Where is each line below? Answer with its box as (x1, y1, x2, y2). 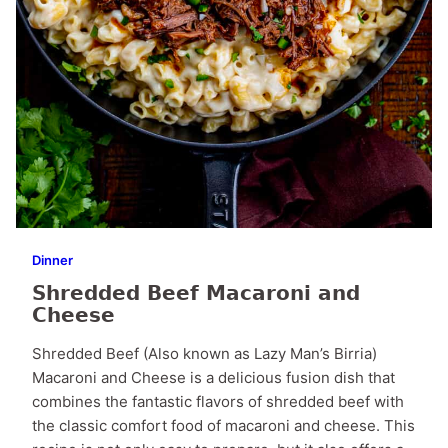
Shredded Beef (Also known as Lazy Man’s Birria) (32, 343, 377, 363)
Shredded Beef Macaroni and (32, 280, 360, 305)
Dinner (32, 251, 73, 268)
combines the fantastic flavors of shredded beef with (32, 391, 404, 411)
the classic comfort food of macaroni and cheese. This (32, 415, 415, 435)
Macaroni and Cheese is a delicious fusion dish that (32, 367, 395, 387)
